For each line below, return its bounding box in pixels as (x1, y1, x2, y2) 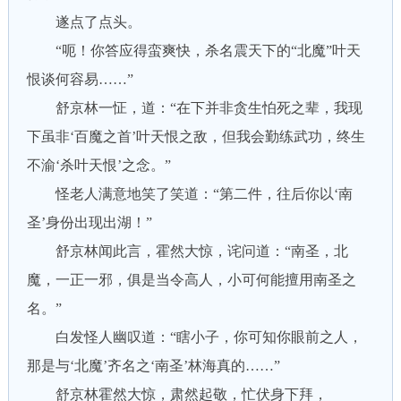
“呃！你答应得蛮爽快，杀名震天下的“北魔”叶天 (26, 43, 361, 58)
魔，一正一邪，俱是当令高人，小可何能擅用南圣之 (26, 272, 356, 287)
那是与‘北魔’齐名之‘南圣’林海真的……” (26, 358, 280, 373)
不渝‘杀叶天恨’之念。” (26, 158, 171, 173)
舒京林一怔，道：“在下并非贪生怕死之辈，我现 (26, 100, 363, 115)
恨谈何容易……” (26, 72, 133, 87)
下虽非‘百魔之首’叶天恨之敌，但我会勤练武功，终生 (26, 129, 365, 144)
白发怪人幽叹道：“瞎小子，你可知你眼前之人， (26, 329, 363, 345)
